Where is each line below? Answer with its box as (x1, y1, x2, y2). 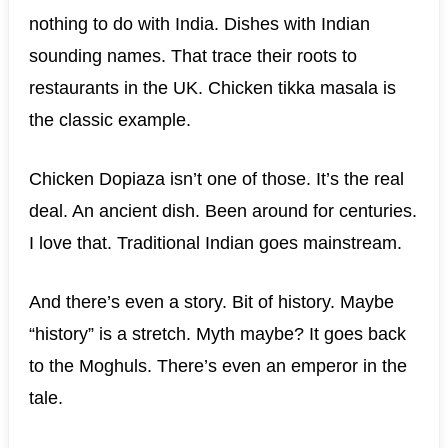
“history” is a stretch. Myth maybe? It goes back (28, 323, 406, 344)
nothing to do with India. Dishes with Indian (28, 13, 370, 34)
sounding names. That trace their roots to (28, 45, 357, 66)
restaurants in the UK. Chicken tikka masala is (28, 77, 396, 98)
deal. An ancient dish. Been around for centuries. (28, 200, 417, 221)
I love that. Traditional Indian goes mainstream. (28, 232, 402, 253)
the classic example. (28, 109, 191, 130)
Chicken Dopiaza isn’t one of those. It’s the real (28, 168, 404, 189)
